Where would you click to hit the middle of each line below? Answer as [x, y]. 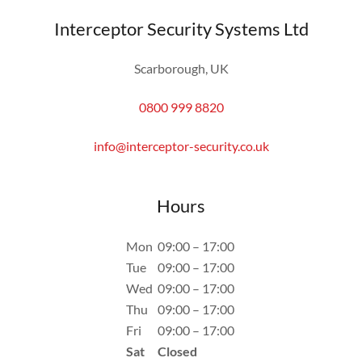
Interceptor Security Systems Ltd [181, 29]
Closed [177, 351]
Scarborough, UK [181, 68]
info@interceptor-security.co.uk [181, 146]
